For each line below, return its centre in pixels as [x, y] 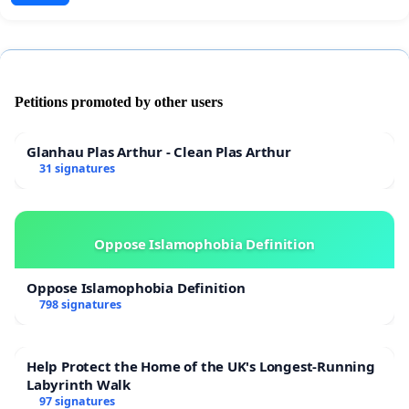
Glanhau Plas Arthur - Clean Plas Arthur [159, 151]
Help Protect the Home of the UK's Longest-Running [201, 366]
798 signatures [80, 304]
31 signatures [77, 168]
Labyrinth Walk [79, 384]
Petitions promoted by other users [119, 101]
